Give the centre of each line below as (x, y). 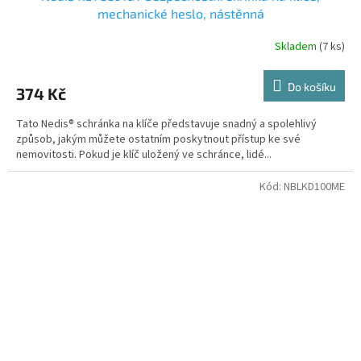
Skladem (297, 46)
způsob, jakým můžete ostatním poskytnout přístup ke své (158, 140)
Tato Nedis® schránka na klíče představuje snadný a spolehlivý (166, 124)
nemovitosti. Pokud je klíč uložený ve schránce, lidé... (144, 155)
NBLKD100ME (314, 187)
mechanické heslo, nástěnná (180, 14)
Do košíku (312, 87)
